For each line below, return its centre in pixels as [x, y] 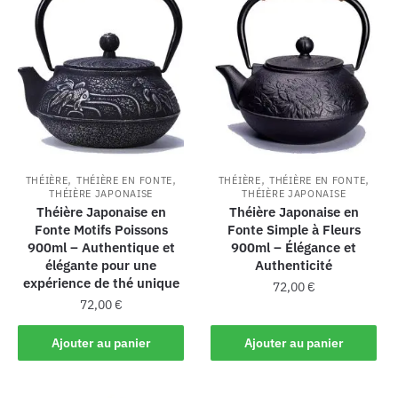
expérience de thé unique [101, 283]
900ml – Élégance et [294, 247]
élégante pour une [101, 265]
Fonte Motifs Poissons [101, 229]
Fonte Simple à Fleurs [294, 229]
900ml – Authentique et [101, 247]
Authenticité [294, 265]
